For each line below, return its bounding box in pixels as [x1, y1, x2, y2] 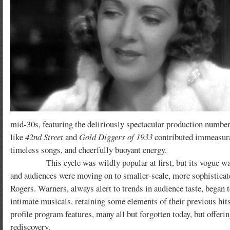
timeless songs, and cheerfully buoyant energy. [10, 144, 167, 156]
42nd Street [25, 131, 63, 143]
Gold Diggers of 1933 [79, 131, 152, 143]
